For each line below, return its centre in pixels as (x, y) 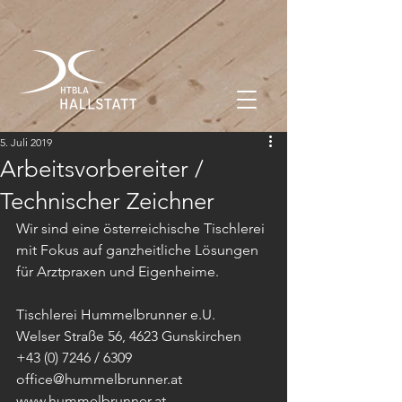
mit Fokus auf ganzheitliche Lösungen (139, 250)
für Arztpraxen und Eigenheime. (118, 271)
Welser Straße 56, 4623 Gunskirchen (129, 336)
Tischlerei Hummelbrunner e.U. (116, 315)
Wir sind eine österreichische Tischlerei (142, 228)
